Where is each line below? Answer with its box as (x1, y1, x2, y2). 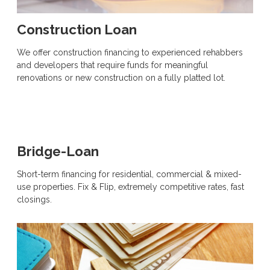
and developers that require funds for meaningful (17, 60, 208, 71)
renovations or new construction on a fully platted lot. (17, 73, 225, 83)
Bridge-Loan (17, 143, 99, 160)
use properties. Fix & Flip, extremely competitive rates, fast (17, 182, 244, 192)
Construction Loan (17, 22, 137, 38)
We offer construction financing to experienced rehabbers (17, 48, 243, 58)
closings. (17, 195, 52, 205)
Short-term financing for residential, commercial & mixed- (17, 169, 242, 180)
